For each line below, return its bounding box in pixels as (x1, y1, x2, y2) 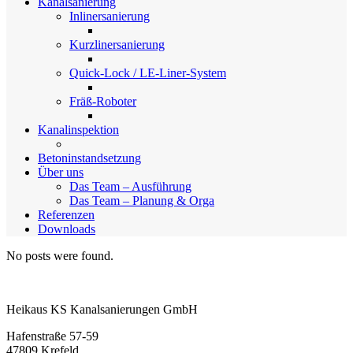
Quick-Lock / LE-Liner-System (69, 66, 226, 80)
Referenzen (38, 208, 95, 221)
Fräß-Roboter (69, 95, 136, 108)
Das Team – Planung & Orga (69, 194, 214, 207)
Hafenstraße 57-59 (6, 329, 98, 343)
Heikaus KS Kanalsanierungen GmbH (6, 303, 198, 316)
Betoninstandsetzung (38, 151, 141, 165)
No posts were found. (6, 249, 113, 262)
